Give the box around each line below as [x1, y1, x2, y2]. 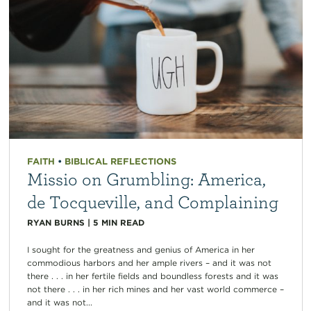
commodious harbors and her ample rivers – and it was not [26, 258, 271, 269]
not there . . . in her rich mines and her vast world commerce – [26, 284, 284, 295]
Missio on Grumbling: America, [26, 168, 266, 190]
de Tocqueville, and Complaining [26, 191, 278, 212]
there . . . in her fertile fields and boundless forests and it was [26, 271, 278, 282]
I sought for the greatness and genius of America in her [26, 244, 255, 255]
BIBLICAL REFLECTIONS [64, 156, 176, 167]
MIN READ [101, 217, 144, 228]
